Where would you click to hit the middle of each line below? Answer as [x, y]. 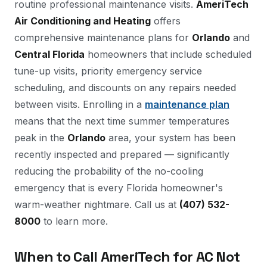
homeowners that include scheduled [168, 54]
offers [166, 21]
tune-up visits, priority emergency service [108, 71]
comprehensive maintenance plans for [103, 38]
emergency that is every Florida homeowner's [119, 188]
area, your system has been [170, 138]
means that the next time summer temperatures [122, 121]
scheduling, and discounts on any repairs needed [125, 88]
